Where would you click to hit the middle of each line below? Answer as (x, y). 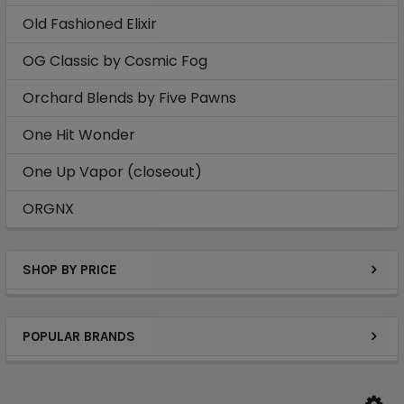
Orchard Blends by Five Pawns (129, 98)
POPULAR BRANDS (79, 336)
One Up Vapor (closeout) (112, 172)
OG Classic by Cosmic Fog (115, 61)
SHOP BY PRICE (70, 270)
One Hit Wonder (79, 135)
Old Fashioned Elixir (90, 24)
